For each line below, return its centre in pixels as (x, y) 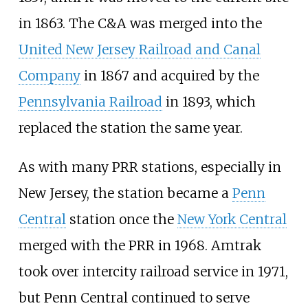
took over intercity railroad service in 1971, (153, 271)
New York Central (232, 219)
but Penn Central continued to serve (134, 297)
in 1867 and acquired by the (169, 75)
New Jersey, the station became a (125, 193)
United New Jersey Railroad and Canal (139, 49)
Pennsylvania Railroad (90, 101)
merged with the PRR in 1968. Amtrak (140, 245)
